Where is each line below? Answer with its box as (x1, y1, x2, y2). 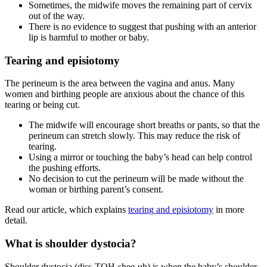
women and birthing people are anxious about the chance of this (5, 89, 244, 100)
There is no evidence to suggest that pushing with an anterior (29, 21, 256, 32)
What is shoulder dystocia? (5, 237, 136, 250)
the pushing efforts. (29, 163, 101, 173)
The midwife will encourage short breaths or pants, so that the (29, 120, 260, 131)
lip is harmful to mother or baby (29, 32, 147, 42)
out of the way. (29, 10, 89, 21)
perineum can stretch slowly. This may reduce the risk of (29, 131, 240, 141)
